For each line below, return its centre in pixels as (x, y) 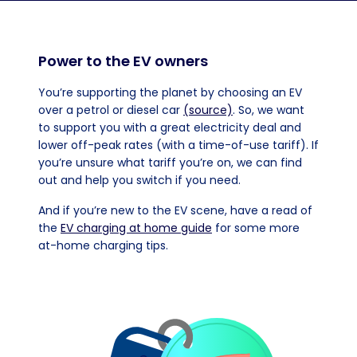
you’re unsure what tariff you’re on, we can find (170, 163)
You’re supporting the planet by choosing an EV (170, 92)
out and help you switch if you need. (139, 180)
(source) (208, 110)
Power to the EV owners (123, 61)
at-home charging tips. (103, 245)
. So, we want (269, 110)
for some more (256, 228)
